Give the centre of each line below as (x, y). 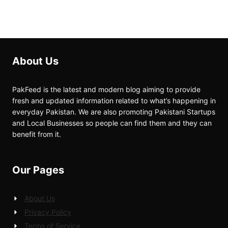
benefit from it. (37, 134)
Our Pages (38, 170)
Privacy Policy (48, 212)
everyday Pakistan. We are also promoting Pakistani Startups (114, 112)
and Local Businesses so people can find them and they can (112, 123)
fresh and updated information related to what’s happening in (114, 101)
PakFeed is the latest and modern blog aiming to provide (106, 90)
